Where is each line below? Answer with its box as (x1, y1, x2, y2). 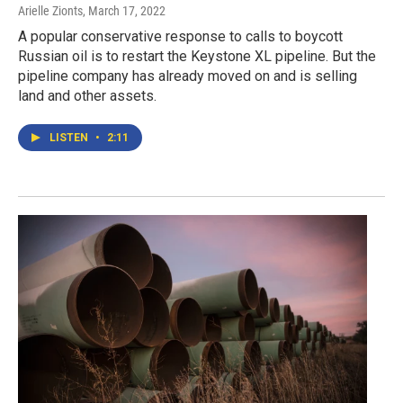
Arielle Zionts (18, 4, 83, 19)
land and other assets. (18, 87, 157, 105)
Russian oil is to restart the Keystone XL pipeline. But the (18, 48, 376, 66)
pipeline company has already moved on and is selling (18, 67, 357, 85)
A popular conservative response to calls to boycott (18, 28, 343, 46)
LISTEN (49, 131, 91, 145)
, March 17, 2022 (83, 4, 166, 19)
